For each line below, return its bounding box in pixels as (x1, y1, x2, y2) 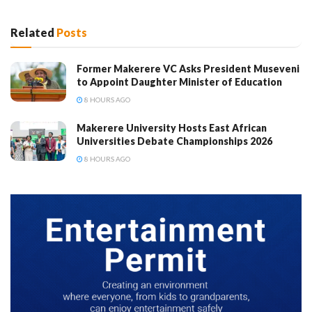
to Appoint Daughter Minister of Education (77, 75, 282, 88)
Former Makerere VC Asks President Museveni (77, 62, 299, 75)
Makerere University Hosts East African (77, 121, 267, 134)
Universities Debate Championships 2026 (77, 134, 272, 147)
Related (10, 25, 54, 39)
